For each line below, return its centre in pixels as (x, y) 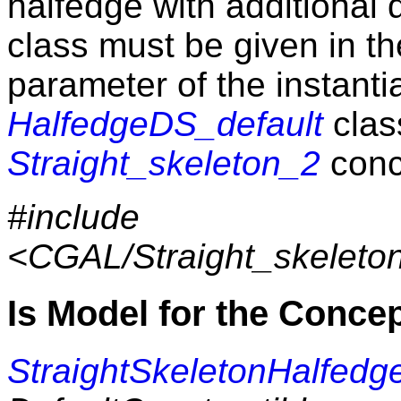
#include (73, 217)
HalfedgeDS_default (165, 124)
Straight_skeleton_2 (164, 163)
